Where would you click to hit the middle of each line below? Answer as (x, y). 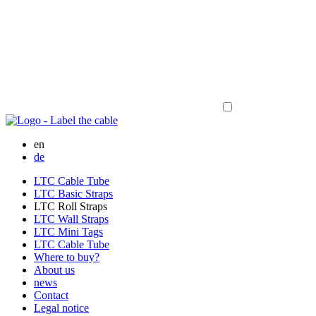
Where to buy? (67, 257)
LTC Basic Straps (73, 194)
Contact (51, 295)
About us (54, 270)
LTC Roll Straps (71, 206)
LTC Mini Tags (68, 232)
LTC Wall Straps (71, 219)
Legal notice (61, 308)
